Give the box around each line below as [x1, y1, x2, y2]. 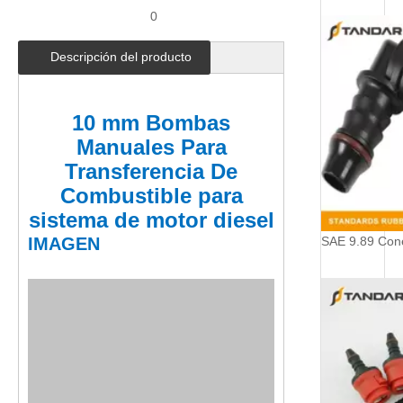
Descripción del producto [50, 49, 192, 64]
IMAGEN [28, 234, 100, 254]
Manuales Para [76, 135, 227, 159]
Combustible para [59, 184, 243, 208]
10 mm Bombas [72, 111, 230, 135]
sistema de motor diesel [28, 208, 274, 232]
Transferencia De [65, 159, 237, 184]
